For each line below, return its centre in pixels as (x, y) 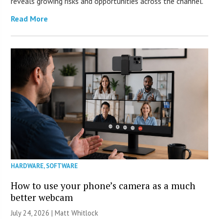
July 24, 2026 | (33, 213)
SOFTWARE (62, 166)
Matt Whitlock (77, 213)
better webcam (42, 197)
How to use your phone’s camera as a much (103, 186)
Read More (30, 19)
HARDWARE (27, 166)
